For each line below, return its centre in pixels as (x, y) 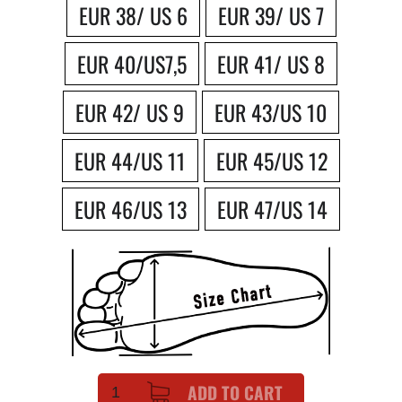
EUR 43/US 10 (271, 112)
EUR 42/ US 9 (130, 112)
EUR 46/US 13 (131, 209)
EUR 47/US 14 (272, 209)
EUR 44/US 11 (130, 160)
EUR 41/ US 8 (271, 63)
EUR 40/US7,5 (132, 63)
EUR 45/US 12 (272, 160)
